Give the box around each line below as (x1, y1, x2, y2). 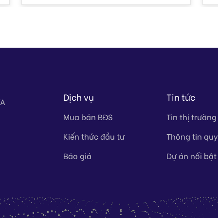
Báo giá (63, 149, 91, 161)
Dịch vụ (63, 90, 94, 103)
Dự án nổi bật (166, 149, 217, 161)
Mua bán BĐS (63, 110, 113, 122)
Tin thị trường (166, 110, 217, 122)
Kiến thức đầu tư (63, 130, 125, 142)
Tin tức (166, 90, 196, 103)
